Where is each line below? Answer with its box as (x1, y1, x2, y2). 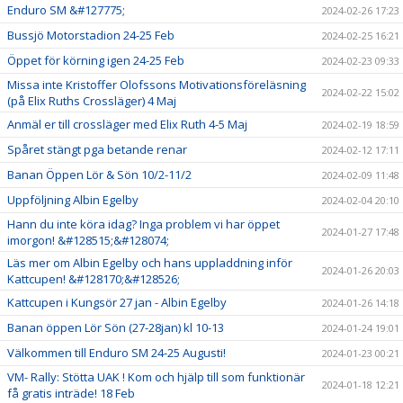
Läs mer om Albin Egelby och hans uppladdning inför (7, 254, 292, 271)
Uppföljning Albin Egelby (7, 191, 139, 208)
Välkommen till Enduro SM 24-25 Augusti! (7, 344, 226, 361)
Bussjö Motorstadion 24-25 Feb (7, 26, 175, 43)
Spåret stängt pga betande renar (7, 140, 187, 157)
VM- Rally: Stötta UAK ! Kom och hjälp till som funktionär (7, 368, 305, 385)
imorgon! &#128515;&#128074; (7, 231, 169, 248)
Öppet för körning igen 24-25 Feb (7, 51, 184, 68)
